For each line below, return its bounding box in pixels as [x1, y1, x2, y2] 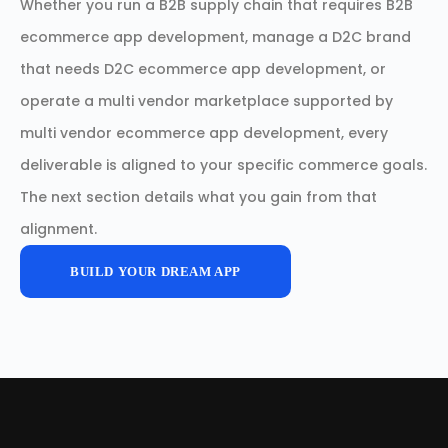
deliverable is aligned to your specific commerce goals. [20, 155, 427, 175]
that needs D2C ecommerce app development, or [20, 59, 386, 79]
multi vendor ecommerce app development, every [20, 123, 388, 143]
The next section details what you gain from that [20, 187, 377, 207]
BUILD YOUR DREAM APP [70, 264, 241, 279]
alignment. [20, 219, 97, 239]
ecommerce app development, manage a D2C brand [20, 27, 411, 47]
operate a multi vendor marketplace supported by [20, 91, 393, 111]
